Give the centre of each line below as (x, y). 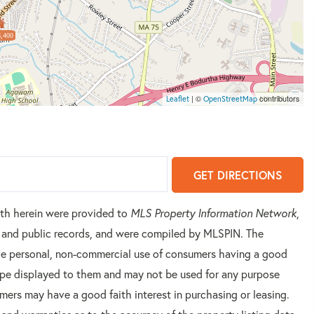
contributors (279, 98)
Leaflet (178, 98)
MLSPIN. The (233, 234)
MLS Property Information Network (213, 213)
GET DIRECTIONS (238, 175)
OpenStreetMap (230, 98)
